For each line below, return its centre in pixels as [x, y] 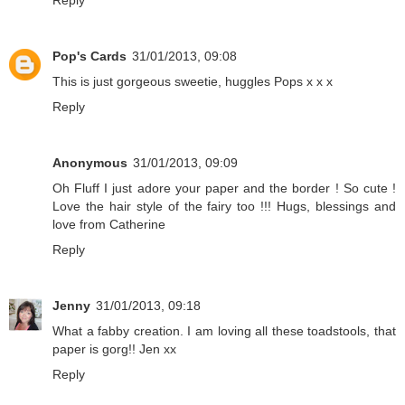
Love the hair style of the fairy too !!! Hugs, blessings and [224, 206]
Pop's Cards [89, 56]
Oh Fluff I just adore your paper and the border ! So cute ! [224, 188]
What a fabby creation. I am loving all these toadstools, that [224, 330]
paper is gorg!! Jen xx [114, 348]
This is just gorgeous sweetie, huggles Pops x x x [193, 81]
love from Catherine [109, 224]
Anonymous [90, 162]
